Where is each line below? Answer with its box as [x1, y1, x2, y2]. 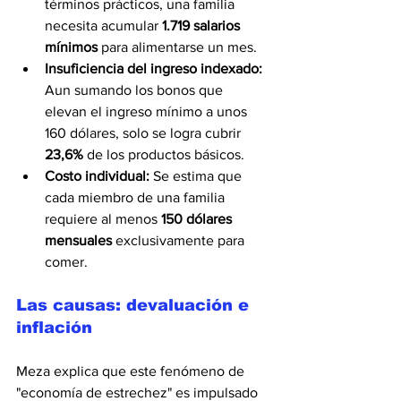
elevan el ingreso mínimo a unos [45, 103, 251, 119]
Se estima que [149, 167, 245, 183]
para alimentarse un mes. [98, 38, 257, 55]
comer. [45, 253, 88, 269]
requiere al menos [45, 210, 161, 226]
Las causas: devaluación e [16, 295, 254, 314]
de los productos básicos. [83, 146, 244, 162]
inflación [16, 318, 92, 337]
